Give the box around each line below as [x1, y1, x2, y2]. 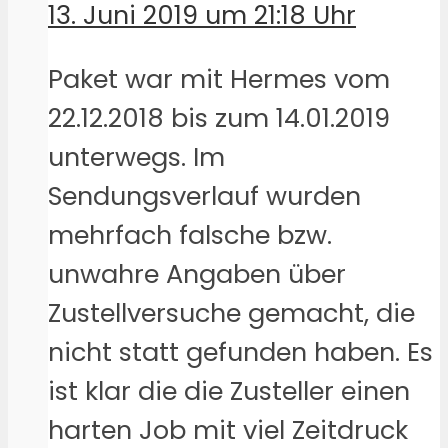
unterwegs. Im [48, 139, 225, 176]
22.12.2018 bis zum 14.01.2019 [48, 100, 390, 137]
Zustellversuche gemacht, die [48, 295, 415, 332]
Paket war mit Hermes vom [48, 61, 390, 98]
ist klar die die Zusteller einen [48, 373, 410, 410]
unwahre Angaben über [48, 256, 346, 293]
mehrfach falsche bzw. [48, 217, 332, 254]
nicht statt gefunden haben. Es [48, 334, 433, 371]
